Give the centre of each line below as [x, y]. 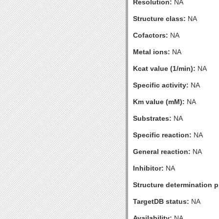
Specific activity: [161, 85]
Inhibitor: [148, 168]
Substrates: [152, 118]
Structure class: [159, 19]
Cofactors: [151, 35]
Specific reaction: [162, 135]
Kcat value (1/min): [164, 68]
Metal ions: [152, 52]
